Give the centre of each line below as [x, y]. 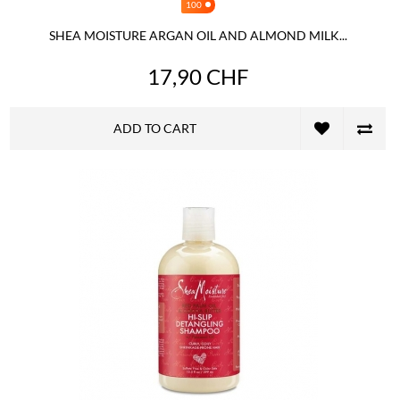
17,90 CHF [198, 76]
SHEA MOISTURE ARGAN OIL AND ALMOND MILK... [198, 35]
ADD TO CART [155, 128]
